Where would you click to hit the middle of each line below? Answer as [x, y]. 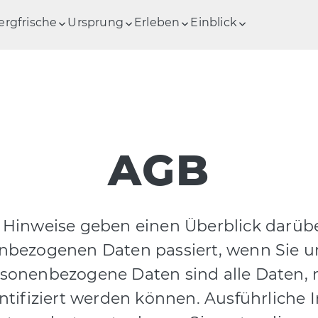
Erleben [157, 22]
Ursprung [95, 22]
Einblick [214, 22]
